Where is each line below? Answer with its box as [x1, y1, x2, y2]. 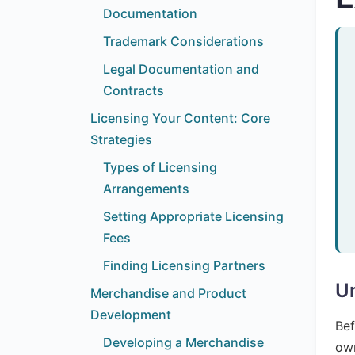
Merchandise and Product [90, 285, 246, 301]
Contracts [103, 82, 164, 98]
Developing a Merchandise [103, 334, 264, 350]
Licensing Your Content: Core [90, 110, 270, 126]
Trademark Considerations [103, 33, 264, 49]
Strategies [90, 132, 152, 147]
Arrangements [103, 181, 189, 197]
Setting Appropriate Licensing [103, 208, 284, 224]
